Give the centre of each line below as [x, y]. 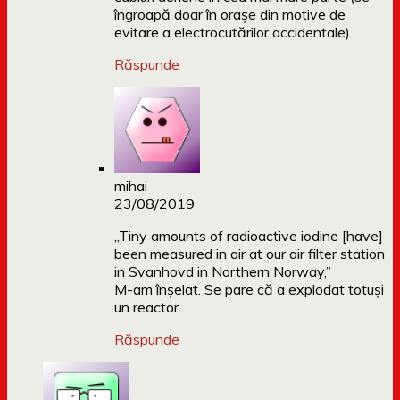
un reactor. [148, 308]
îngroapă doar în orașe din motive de [230, 15]
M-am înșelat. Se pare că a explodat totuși [249, 290]
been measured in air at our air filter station [250, 254]
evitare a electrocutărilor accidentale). [233, 33]
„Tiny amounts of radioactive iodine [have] [249, 236]
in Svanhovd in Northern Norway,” [223, 272]
